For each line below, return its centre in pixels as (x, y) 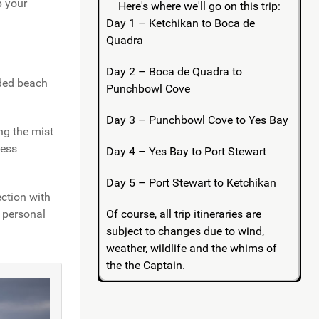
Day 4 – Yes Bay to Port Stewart (186, 151)
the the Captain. (145, 265)
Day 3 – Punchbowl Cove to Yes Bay (197, 120)
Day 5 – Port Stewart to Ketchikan (191, 182)
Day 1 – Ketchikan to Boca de (180, 23)
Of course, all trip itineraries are (183, 214)
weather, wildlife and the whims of (191, 248)
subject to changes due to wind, (185, 231)
